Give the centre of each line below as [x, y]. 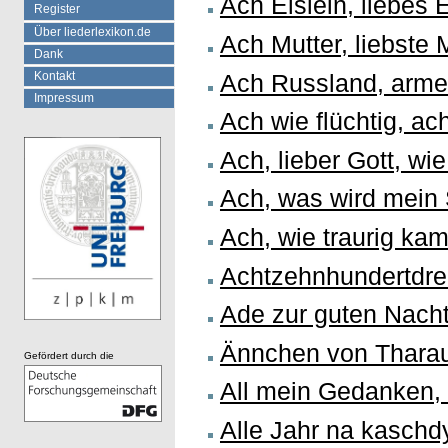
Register [57, 9]
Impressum [64, 98]
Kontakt [54, 75]
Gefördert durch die [69, 356]
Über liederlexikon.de [92, 31]
